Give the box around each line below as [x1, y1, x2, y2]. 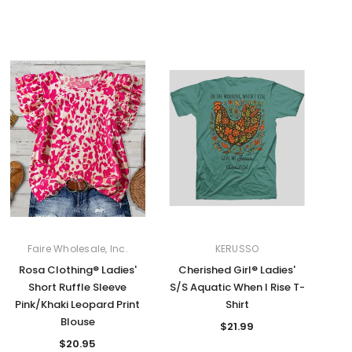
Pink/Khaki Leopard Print [15, 296, 141, 312]
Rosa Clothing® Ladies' [18, 262, 137, 277]
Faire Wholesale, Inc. [27, 241, 128, 255]
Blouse [60, 313, 95, 329]
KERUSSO [214, 241, 259, 255]
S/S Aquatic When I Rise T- [169, 279, 305, 295]
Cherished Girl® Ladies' [178, 262, 296, 277]
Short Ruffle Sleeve [28, 279, 127, 295]
